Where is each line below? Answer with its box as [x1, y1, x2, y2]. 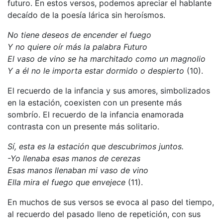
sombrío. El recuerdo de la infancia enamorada [7, 109, 184, 119]
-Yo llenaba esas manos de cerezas [7, 153, 140, 163]
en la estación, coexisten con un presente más [7, 97, 182, 108]
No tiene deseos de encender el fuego [7, 29, 151, 40]
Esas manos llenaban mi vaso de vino [7, 165, 148, 175]
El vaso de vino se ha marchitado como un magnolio [7, 53, 206, 64]
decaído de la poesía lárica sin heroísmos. [7, 9, 165, 20]
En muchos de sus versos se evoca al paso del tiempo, [7, 197, 214, 207]
